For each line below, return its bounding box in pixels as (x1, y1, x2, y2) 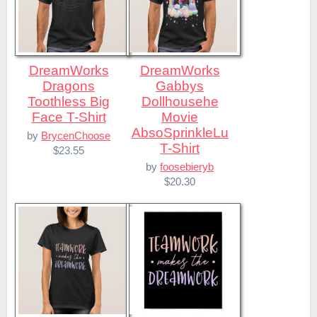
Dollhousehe (141, 94, 219, 109)
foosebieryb (160, 160, 214, 173)
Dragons (42, 79, 96, 93)
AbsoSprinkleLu (131, 125, 229, 140)
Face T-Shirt (31, 110, 106, 125)
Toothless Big (28, 94, 110, 109)
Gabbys (156, 79, 204, 93)
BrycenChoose (41, 129, 111, 142)
